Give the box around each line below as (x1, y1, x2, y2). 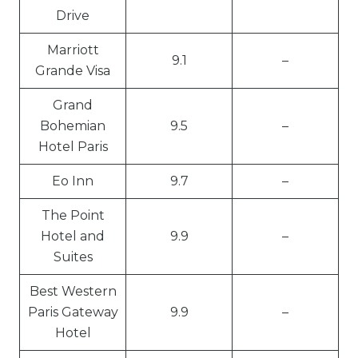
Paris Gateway (27, 304, 118, 320)
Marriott (46, 42, 99, 58)
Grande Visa (35, 63, 110, 78)
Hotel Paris (38, 139, 108, 154)
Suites (53, 249, 93, 265)
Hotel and (41, 229, 105, 244)
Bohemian (40, 118, 105, 133)
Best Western (29, 284, 117, 299)
